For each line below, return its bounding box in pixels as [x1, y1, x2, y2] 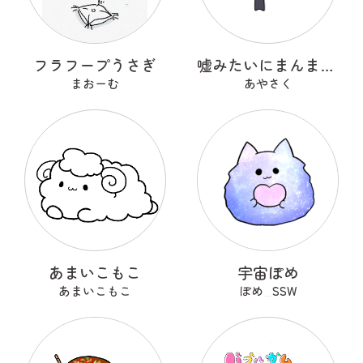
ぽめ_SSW [238, 281, 297, 299]
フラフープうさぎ [33, 53, 157, 76]
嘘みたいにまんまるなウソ [320, 53, 335, 76]
